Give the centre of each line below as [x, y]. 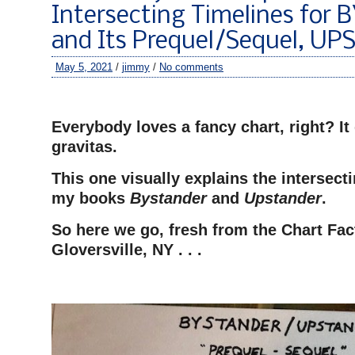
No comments [191, 67]
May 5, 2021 [84, 67]
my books [91, 198]
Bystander [168, 198]
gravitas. [87, 147]
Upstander [283, 198]
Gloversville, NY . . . [129, 250]
